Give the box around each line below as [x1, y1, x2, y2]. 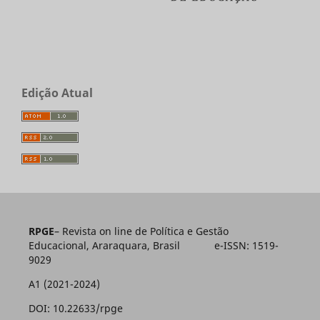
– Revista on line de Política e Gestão [54, 224, 229, 238]
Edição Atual [21, 84, 93, 101]
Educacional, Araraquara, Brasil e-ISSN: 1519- [28, 238, 279, 252]
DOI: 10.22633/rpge [28, 301, 123, 315]
